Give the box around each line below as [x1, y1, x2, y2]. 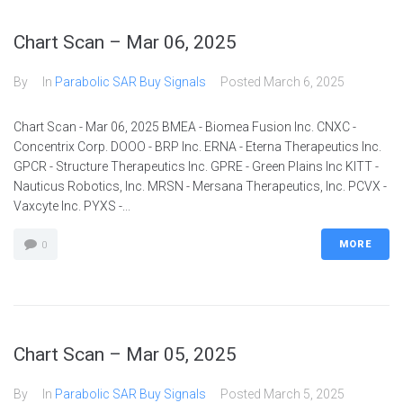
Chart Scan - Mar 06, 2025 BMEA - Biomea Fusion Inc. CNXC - [13, 120, 356, 134]
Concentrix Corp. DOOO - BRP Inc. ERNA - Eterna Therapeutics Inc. [13, 139, 381, 154]
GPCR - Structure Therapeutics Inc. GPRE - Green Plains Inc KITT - [13, 159, 379, 174]
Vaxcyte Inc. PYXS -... [13, 199, 130, 213]
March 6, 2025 [264, 75, 345, 89]
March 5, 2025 [264, 387, 345, 401]
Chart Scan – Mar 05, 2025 [13, 344, 237, 365]
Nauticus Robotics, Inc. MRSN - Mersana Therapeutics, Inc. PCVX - [13, 179, 387, 193]
